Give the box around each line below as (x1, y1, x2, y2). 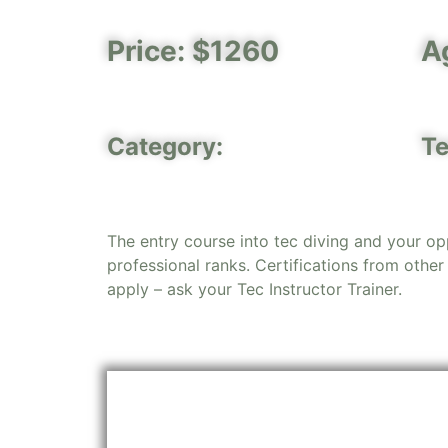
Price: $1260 (106, 33, 279, 68)
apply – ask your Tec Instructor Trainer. (106, 278, 402, 299)
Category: (106, 131, 223, 161)
